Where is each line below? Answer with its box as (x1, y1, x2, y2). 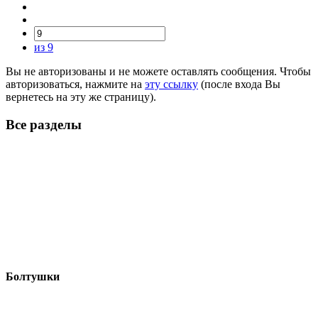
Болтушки (6, 270, 60, 283)
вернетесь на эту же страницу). (6, 90, 156, 103)
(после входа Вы (198, 77, 280, 90)
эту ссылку (145, 77, 198, 90)
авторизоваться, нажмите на (6, 77, 145, 90)
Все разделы (6, 116, 82, 132)
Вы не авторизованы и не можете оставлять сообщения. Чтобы (6, 65, 311, 77)
